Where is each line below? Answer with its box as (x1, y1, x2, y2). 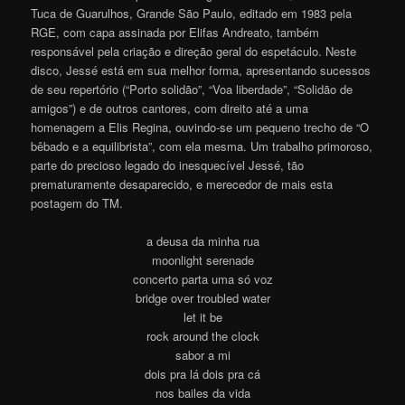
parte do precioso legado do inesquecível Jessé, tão (31, 156, 305, 174)
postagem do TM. (31, 194, 127, 212)
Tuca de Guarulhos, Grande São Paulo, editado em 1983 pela (31, 5, 353, 23)
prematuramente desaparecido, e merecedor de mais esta (31, 175, 334, 193)
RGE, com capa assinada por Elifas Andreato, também (31, 24, 320, 42)
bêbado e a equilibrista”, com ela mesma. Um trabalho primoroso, (31, 137, 373, 155)
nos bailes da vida (155, 384, 250, 402)
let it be (183, 308, 222, 326)
